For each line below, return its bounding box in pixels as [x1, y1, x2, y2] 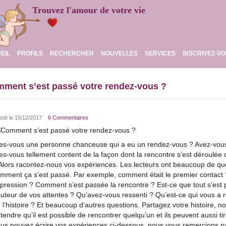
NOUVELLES [101, 50, 138, 57]
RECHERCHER [50, 50, 94, 57]
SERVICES [145, 50, 176, 57]
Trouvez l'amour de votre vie [32, 5, 145, 15]
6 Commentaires [48, 115, 88, 121]
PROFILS [17, 50, 43, 57]
